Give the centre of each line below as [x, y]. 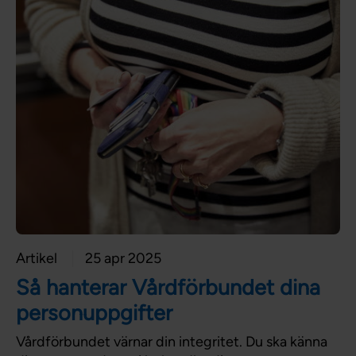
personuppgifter [94, 312]
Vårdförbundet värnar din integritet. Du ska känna [172, 341]
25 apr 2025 [123, 258]
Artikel [37, 258]
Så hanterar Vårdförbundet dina [168, 287]
